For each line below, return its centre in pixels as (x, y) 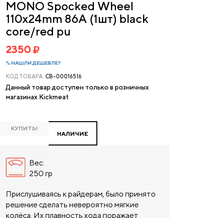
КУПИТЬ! (24, 128)
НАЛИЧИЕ (73, 134)
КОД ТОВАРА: (26, 76)
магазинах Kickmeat (37, 97)
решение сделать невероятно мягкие (72, 205)
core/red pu (38, 31)
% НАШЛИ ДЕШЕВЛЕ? (33, 63)
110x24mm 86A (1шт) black (77, 18)
